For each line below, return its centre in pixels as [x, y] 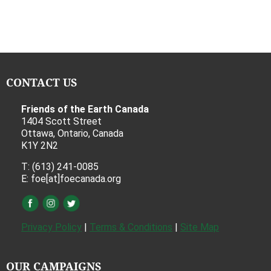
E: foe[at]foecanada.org [71, 179]
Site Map [200, 227]
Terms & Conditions [131, 227]
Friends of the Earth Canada [85, 109]
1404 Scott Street [61, 121]
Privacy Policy [51, 227]
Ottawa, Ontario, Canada [72, 133]
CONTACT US [42, 82]
